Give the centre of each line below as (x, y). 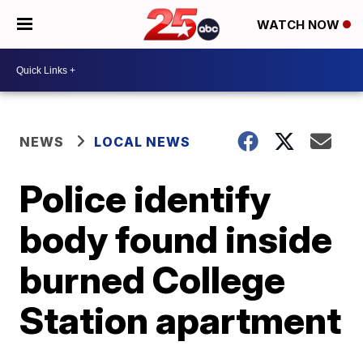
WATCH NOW (300, 25)
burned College (153, 280)
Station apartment (181, 320)
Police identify (145, 199)
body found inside (176, 239)
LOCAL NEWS (143, 142)
